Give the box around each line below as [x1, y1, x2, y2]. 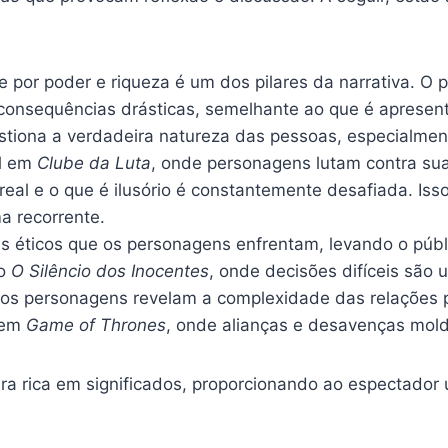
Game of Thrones [26, 314, 166, 335]
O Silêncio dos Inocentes [11, 260, 209, 281]
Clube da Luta [37, 152, 151, 173]
